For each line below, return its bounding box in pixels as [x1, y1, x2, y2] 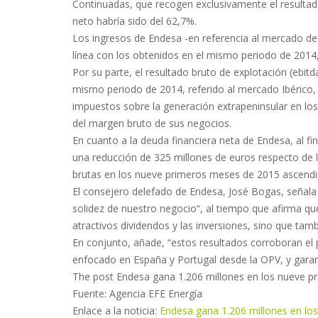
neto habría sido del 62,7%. [72, 14, 197, 28]
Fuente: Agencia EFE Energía [72, 287, 202, 300]
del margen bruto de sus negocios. [72, 116, 231, 130]
